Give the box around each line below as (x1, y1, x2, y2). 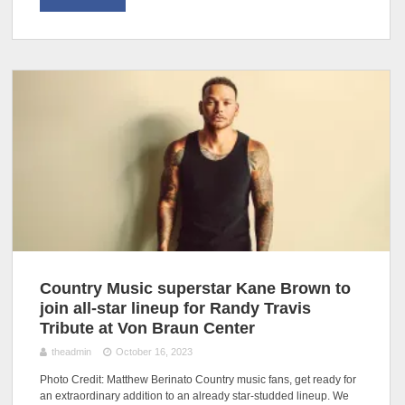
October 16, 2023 (115, 346, 193, 358)
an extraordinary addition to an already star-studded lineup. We (40, 390, 350, 403)
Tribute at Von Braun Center (40, 318, 256, 337)
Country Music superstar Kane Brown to (40, 278, 352, 297)
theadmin (52, 346, 92, 358)
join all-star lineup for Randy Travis (40, 298, 312, 317)
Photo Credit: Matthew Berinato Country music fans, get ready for (40, 373, 357, 387)
